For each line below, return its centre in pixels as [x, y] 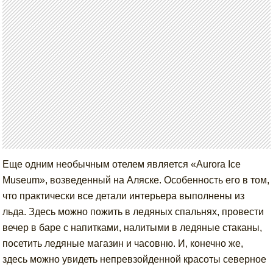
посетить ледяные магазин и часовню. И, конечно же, [123, 244]
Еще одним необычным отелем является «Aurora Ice [122, 165]
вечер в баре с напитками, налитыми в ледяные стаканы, [133, 228]
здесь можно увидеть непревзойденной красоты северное [135, 260]
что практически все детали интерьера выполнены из [124, 196]
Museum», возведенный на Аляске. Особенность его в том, [136, 180]
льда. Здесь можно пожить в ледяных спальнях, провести [133, 212]
